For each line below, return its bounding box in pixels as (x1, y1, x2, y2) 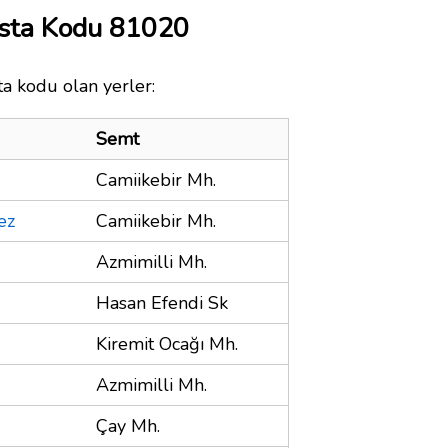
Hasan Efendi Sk (96, 290, 228, 315)
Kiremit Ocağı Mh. (96, 331, 238, 356)
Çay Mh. (96, 413, 160, 438)
